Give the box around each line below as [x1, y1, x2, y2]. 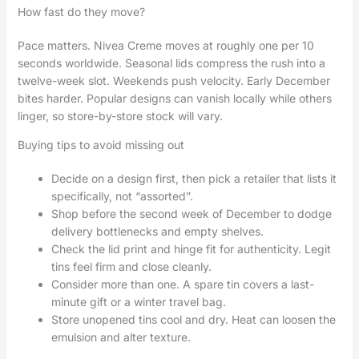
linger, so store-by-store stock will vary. [17, 109, 223, 123]
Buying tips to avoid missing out [17, 138, 184, 152]
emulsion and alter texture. [50, 330, 191, 345]
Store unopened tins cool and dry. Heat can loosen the [50, 313, 336, 327]
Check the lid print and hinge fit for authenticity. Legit [50, 242, 331, 256]
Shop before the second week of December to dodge [50, 207, 332, 221]
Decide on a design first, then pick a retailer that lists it [50, 171, 337, 186]
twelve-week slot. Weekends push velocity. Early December [17, 74, 330, 88]
